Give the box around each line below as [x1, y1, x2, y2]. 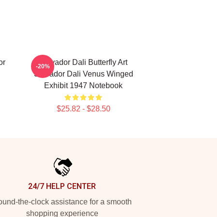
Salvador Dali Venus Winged [33, 70, 133, 78]
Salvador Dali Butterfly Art [39, 58, 127, 66]
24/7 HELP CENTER [28, 182, 96, 191]
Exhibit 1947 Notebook [44, 81, 123, 90]
